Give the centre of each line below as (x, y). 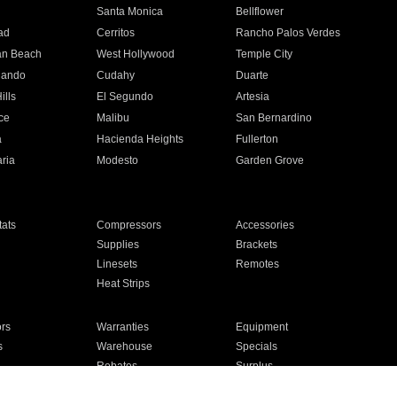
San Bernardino (274, 118)
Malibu (113, 118)
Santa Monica (129, 12)
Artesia (253, 97)
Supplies (117, 245)
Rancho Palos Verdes (288, 33)
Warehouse (124, 346)
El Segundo (125, 97)
